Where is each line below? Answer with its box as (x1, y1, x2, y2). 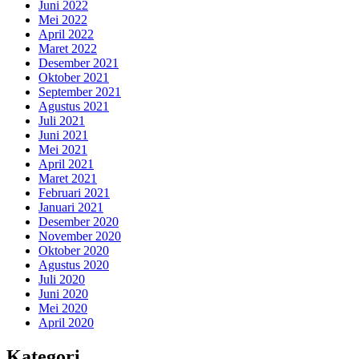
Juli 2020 (38, 272, 85, 287)
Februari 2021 (38, 186, 110, 200)
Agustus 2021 (38, 99, 109, 114)
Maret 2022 (38, 42, 97, 56)
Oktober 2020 (38, 244, 109, 258)
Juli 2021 (38, 114, 85, 128)
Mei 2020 (38, 301, 87, 316)
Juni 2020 (38, 287, 88, 301)
